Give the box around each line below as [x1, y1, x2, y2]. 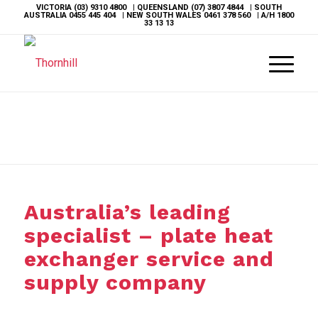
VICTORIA [35, 3, 74, 12]
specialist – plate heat [23, 223, 273, 248]
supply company [23, 270, 207, 295]
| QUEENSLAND [126, 3, 191, 12]
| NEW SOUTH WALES [115, 11, 204, 20]
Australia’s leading [23, 199, 231, 224]
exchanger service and [23, 246, 274, 271]
